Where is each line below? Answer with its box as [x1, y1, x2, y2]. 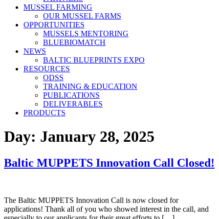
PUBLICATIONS [43, 91, 100, 99]
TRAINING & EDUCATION [43, 82, 137, 90]
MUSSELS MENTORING [43, 29, 129, 38]
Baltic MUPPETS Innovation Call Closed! [4, 156, 215, 169]
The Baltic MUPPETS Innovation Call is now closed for [4, 196, 178, 204]
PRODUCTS [23, 109, 66, 117]
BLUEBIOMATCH [43, 38, 106, 46]
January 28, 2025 [40, 128, 154, 146]
